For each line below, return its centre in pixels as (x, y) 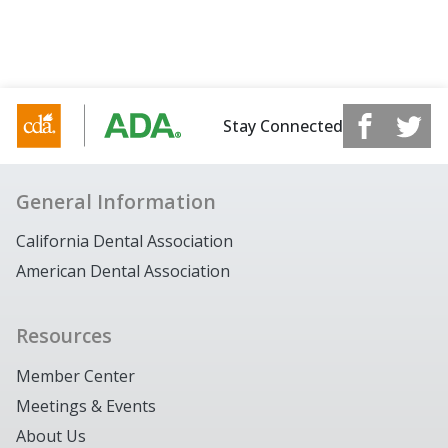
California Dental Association (124, 241)
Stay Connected (282, 125)
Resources (64, 336)
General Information (116, 201)
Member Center (75, 375)
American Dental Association (123, 271)
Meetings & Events (86, 405)
